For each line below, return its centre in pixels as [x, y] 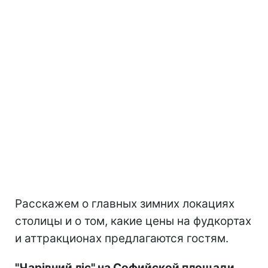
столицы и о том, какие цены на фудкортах [133, 221]
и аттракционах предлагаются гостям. [122, 238]
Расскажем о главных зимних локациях [125, 203]
